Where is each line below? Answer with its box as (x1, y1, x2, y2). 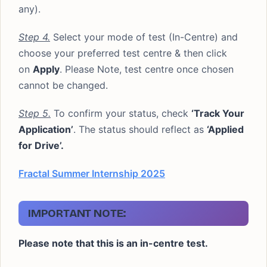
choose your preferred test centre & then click (18, 47, 227, 59)
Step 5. (18, 107, 51, 119)
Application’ (18, 123, 73, 135)
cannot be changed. (18, 79, 108, 91)
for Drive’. (18, 139, 64, 151)
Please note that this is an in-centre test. (18, 237, 208, 249)
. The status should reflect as (73, 123, 207, 135)
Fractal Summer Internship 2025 (18, 167, 165, 179)
